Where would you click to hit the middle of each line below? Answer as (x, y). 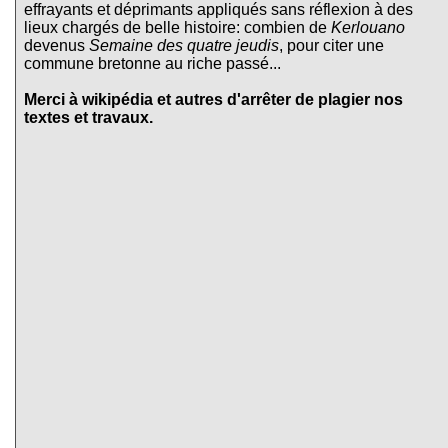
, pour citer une (331, 46)
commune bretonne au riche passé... (152, 64)
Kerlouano (368, 28)
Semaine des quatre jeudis (184, 46)
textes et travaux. (88, 118)
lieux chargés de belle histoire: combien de (177, 28)
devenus (56, 46)
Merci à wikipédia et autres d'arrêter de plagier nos (213, 100)
